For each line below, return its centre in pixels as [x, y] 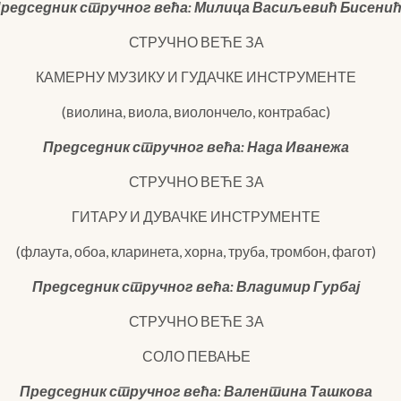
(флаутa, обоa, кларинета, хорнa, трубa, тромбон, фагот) [196, 251]
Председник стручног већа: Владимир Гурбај [196, 286]
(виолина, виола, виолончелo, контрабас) [196, 111]
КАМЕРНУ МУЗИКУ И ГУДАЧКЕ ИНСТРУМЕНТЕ [196, 77]
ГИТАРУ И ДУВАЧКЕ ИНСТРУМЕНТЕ [196, 216]
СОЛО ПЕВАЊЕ [196, 356]
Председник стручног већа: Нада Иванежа [196, 146]
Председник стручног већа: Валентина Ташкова [196, 391]
